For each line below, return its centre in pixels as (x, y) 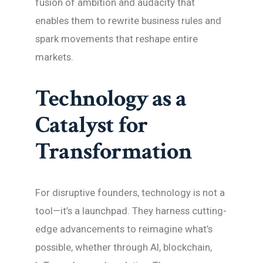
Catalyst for (92, 125)
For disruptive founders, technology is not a (130, 193)
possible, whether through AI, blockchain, (124, 247)
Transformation (114, 152)
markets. (54, 57)
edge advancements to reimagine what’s (124, 229)
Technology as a (111, 99)
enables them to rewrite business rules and (128, 21)
